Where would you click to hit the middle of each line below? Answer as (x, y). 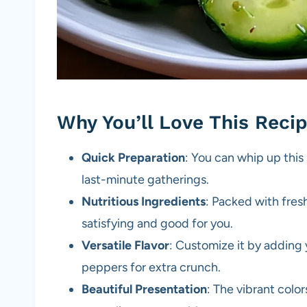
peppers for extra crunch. (151, 268)
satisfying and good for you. (157, 224)
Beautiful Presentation (144, 290)
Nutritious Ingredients (144, 202)
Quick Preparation (133, 158)
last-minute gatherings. (145, 180)
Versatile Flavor (125, 246)
